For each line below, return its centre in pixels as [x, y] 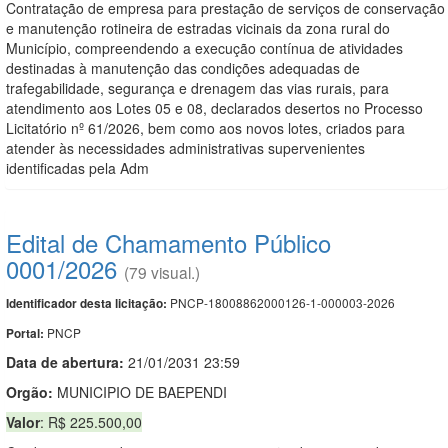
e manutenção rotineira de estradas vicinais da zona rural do [198, 27]
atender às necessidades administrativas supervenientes [185, 147]
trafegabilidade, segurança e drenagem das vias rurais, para [197, 87]
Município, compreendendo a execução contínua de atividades [204, 47]
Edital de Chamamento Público [168, 242]
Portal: [26, 333]
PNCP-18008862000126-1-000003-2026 [281, 302]
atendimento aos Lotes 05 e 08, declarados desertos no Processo [214, 107]
